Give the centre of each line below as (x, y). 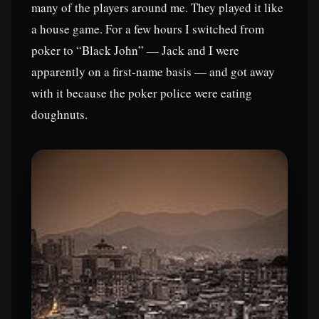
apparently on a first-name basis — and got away (153, 72)
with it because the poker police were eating (142, 93)
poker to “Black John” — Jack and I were (135, 50)
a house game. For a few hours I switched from (148, 29)
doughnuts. (59, 114)
